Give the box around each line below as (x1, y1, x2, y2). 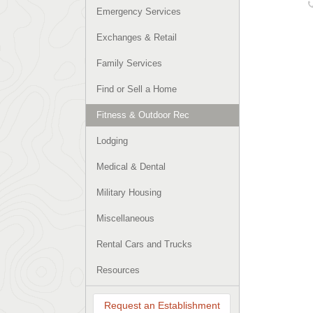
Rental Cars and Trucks (96, 239, 192, 249)
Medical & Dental (96, 161, 166, 172)
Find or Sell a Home (96, 84, 177, 94)
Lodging (96, 136, 128, 146)
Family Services (96, 58, 162, 68)
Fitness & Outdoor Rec (96, 110, 189, 120)
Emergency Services (96, 6, 181, 17)
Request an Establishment (103, 300, 220, 311)
